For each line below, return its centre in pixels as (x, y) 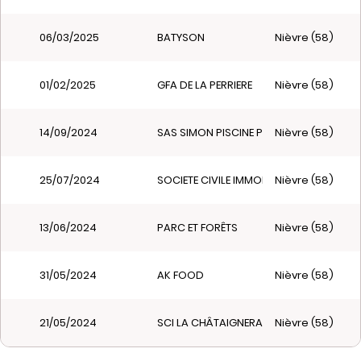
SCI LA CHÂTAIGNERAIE (214, 323)
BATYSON (181, 37)
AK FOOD (180, 275)
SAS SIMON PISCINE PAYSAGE (230, 133)
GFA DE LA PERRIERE (205, 85)
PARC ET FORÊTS (197, 228)
